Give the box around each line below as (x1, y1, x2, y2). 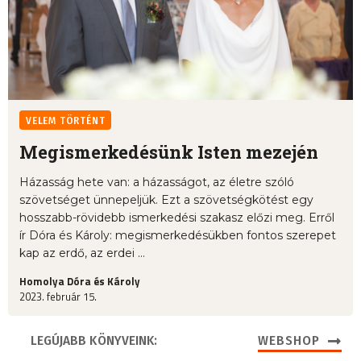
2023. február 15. (19, 288, 97, 305)
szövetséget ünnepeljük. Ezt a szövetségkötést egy (19, 192, 313, 207)
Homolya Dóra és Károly (19, 272, 140, 289)
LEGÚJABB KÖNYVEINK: (31, 331, 157, 349)
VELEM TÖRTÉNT (26, 114, 106, 127)
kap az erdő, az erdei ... (19, 245, 145, 260)
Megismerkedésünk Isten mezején (19, 139, 318, 164)
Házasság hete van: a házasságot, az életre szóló (19, 174, 294, 189)
